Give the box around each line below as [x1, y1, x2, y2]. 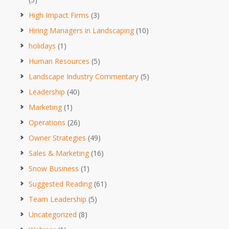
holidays [29, 40, 56, 51]
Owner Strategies [29, 132, 86, 143]
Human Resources [29, 56, 89, 66]
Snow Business [29, 163, 79, 173]
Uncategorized [29, 209, 77, 219]
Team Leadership [29, 194, 86, 204]
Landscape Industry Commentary [29, 71, 139, 81]
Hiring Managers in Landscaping [29, 25, 134, 35]
